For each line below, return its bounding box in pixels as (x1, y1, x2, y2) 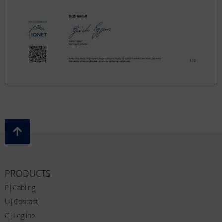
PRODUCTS (5, 167, 51, 179)
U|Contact (5, 196, 38, 206)
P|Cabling (5, 182, 35, 192)
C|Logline (5, 210, 35, 220)
